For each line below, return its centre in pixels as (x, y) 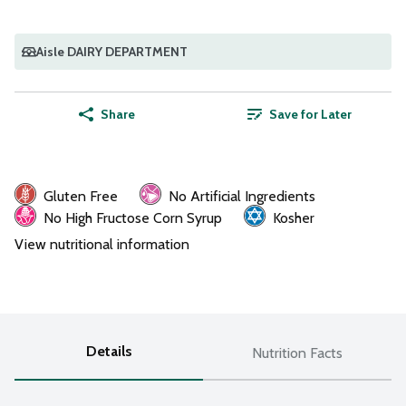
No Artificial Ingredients (242, 196)
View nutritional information (102, 244)
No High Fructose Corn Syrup (133, 217)
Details (109, 351)
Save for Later (310, 114)
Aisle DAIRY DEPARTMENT (112, 51)
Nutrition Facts (297, 353)
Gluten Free (81, 196)
